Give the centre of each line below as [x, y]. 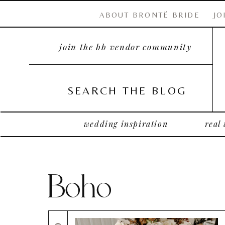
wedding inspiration [126, 124]
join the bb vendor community [126, 47]
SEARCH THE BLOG [127, 91]
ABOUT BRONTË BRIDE [150, 15]
